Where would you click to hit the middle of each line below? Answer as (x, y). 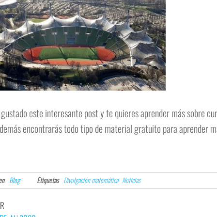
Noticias (131, 180)
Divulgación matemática (91, 180)
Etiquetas (47, 180)
